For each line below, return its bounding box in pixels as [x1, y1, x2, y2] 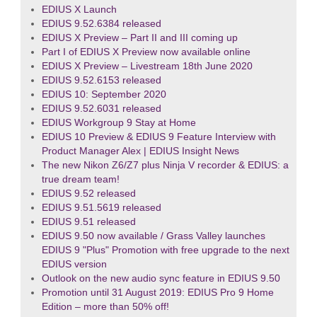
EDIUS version [41, 259, 107, 270]
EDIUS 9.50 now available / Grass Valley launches [41, 231, 265, 242]
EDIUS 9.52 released [41, 188, 136, 200]
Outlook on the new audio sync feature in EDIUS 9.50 [41, 273, 280, 284]
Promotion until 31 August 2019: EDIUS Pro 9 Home [41, 287, 274, 299]
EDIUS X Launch [41, 4, 117, 16]
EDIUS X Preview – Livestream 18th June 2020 [41, 61, 253, 72]
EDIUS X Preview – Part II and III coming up [41, 33, 238, 44]
